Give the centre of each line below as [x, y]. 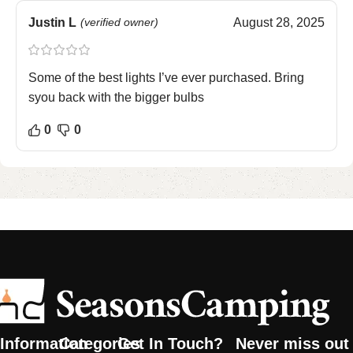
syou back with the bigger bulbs [116, 98]
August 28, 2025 [279, 23]
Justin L [52, 23]
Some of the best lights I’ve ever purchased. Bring [166, 78]
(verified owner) [119, 22]
